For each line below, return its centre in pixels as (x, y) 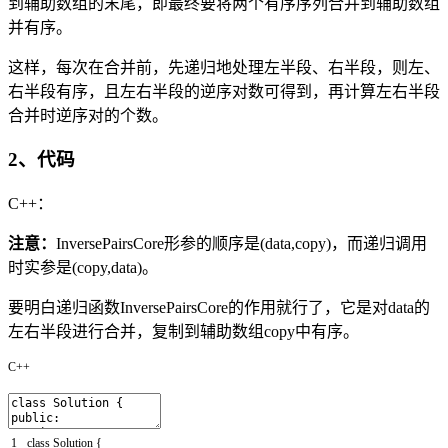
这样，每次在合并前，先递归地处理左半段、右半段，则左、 (224, 67)
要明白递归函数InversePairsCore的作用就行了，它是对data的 (219, 308)
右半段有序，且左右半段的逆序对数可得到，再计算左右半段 (224, 91)
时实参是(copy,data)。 (83, 268)
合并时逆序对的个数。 (88, 115)
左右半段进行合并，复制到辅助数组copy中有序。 (183, 332)
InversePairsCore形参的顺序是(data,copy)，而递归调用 (241, 244)
